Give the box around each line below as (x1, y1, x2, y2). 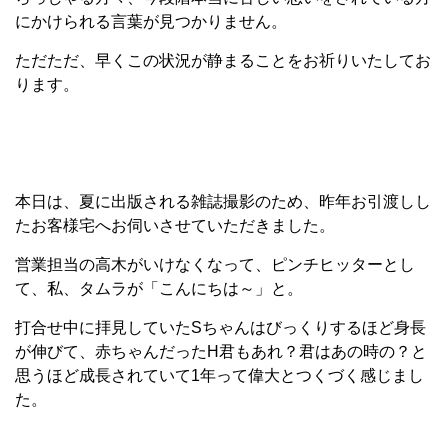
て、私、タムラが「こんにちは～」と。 (15, 280, 303, 297)
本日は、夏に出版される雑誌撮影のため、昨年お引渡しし (15, 193, 431, 210)
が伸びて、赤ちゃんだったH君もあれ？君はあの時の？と (15, 343, 427, 360)
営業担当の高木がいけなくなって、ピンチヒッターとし (15, 256, 415, 273)
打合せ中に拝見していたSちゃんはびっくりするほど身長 (15, 319, 426, 336)
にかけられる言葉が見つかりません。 (15, 13, 287, 30)
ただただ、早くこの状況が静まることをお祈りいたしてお (15, 52, 431, 69)
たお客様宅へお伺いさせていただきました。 (15, 217, 335, 234)
